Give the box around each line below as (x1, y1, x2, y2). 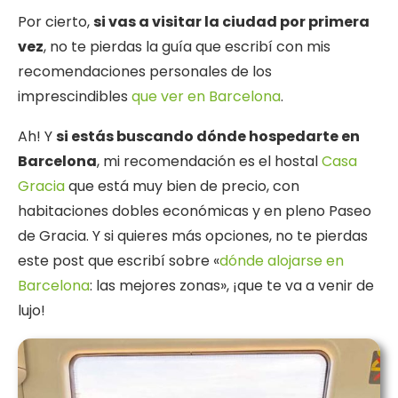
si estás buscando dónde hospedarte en (56, 126, 360, 147)
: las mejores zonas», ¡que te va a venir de (90, 275, 374, 297)
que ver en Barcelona (131, 86, 281, 107)
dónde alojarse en (219, 251, 344, 272)
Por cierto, (18, 12, 93, 33)
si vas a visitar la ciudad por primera (93, 12, 370, 33)
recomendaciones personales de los (18, 61, 272, 83)
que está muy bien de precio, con (65, 176, 299, 197)
